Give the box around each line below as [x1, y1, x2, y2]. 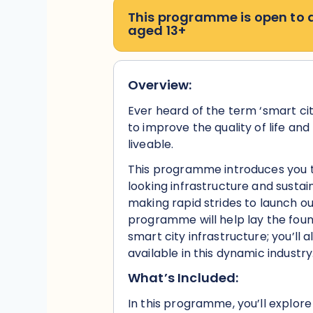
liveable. [128, 136, 177, 152]
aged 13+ [128, 22, 187, 39]
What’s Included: [128, 269, 242, 286]
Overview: [128, 76, 192, 94]
